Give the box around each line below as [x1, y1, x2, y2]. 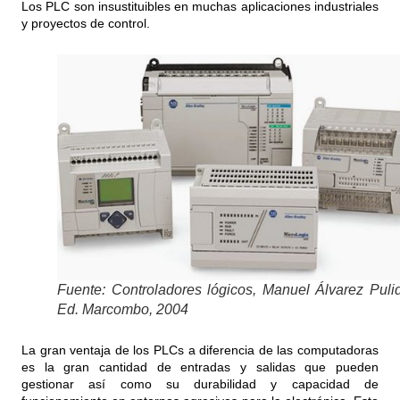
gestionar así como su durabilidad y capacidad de [21, 376, 379, 391]
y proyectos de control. [21, 16, 150, 31]
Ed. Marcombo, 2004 [57, 301, 188, 317]
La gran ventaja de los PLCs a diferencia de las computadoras [21, 342, 379, 357]
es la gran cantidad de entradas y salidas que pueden [21, 359, 379, 374]
